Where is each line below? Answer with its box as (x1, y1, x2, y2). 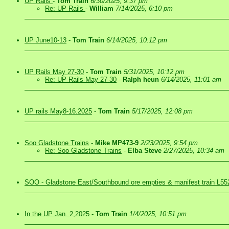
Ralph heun (123, 76, 159, 83)
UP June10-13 (25, 36, 66, 44)
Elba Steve (128, 147, 162, 154)
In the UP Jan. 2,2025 (25, 210, 89, 218)
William (89, 5, 113, 12)
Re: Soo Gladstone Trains (45, 147, 122, 154)
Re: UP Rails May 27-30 (45, 76, 117, 83)
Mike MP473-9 (95, 139, 139, 147)
